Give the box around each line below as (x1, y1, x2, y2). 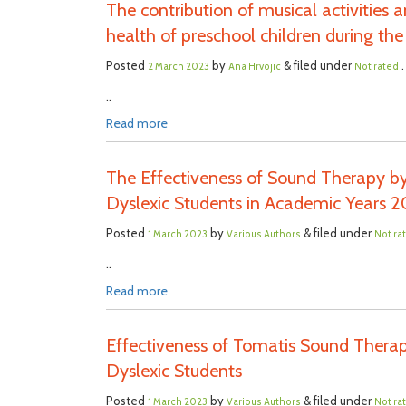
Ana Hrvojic (228, 61, 281, 72)
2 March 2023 (148, 61, 209, 72)
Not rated (354, 61, 399, 72)
